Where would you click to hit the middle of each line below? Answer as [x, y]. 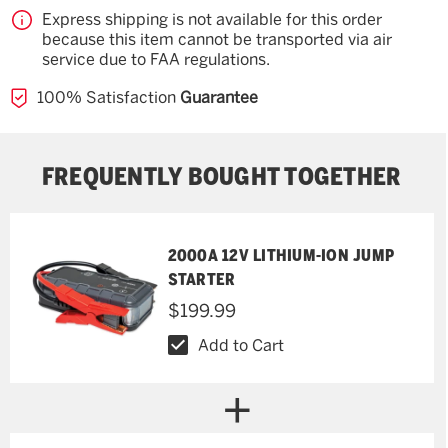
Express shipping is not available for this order [212, 19]
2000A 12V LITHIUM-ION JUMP [281, 255]
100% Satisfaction [109, 97]
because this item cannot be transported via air [217, 39]
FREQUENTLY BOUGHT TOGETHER [221, 176]
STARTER [201, 279]
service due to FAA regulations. [156, 59]
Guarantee [219, 97]
